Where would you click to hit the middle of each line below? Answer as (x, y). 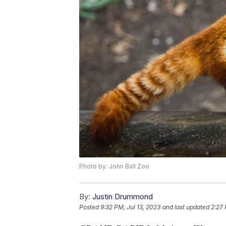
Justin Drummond (123, 196)
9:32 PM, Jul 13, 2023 (130, 207)
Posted (90, 207)
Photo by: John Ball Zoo (114, 166)
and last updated (186, 207)
